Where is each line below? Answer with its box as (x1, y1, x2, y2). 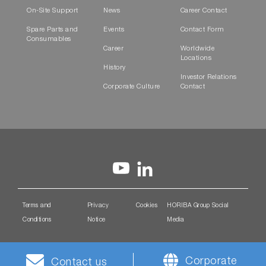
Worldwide (180, 46, 215, 53)
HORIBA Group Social (167, 203, 229, 210)
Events (103, 27, 125, 34)
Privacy (87, 203, 109, 210)
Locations (180, 55, 212, 62)
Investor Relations (180, 74, 237, 81)
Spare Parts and (27, 27, 78, 34)
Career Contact (180, 8, 227, 15)
